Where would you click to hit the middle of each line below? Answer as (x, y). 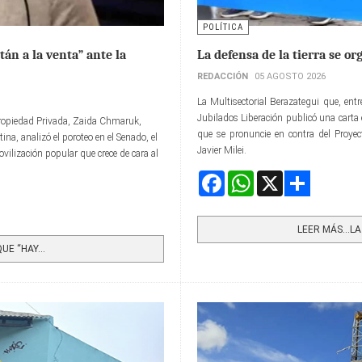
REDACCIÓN (223, 77)
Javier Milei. (222, 151)
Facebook (244, 177)
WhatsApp (276, 177)
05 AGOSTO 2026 (290, 77)
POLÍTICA (223, 27)
